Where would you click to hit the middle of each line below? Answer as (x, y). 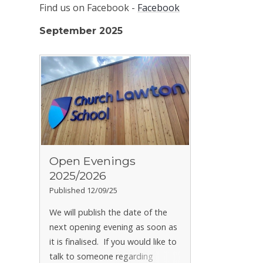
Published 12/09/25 (84, 190)
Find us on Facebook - (89, 8)
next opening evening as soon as (114, 227)
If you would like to (140, 242)
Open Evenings (93, 161)
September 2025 (81, 31)
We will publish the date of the (109, 213)
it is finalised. (75, 242)
